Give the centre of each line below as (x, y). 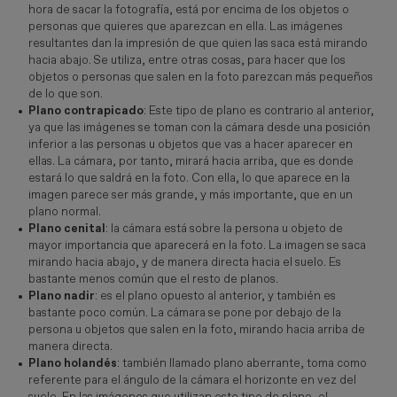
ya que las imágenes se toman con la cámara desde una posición (199, 127)
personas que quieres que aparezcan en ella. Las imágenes (185, 26)
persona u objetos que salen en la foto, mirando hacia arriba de (196, 329)
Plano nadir (61, 296)
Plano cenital (66, 228)
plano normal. (64, 211)
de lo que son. (65, 93)
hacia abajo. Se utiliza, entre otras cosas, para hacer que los (187, 60)
